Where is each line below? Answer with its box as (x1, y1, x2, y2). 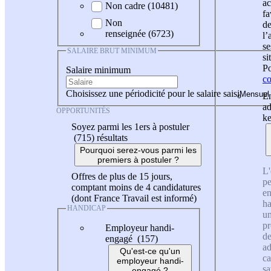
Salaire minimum (66, 65, 131, 76)
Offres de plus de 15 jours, (71, 171, 172, 182)
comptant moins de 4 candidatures (71, 182, 201, 193)
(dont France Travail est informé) (71, 193, 197, 204)
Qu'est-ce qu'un (120, 246, 180, 256)
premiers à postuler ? (97, 155, 179, 165)
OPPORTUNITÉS (56, 106, 110, 116)
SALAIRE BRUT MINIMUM (67, 46, 157, 55)
